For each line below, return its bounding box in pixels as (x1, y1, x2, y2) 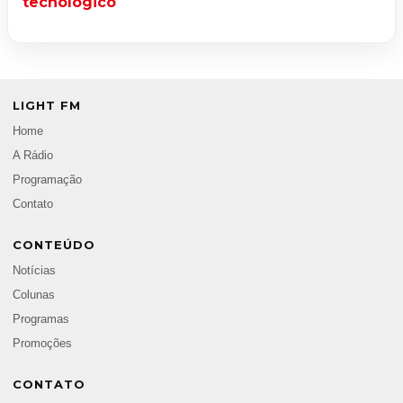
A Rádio (13, 149, 53, 163)
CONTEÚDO (13, 237, 95, 253)
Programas (13, 313, 69, 327)
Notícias (13, 264, 56, 278)
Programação (13, 174, 82, 187)
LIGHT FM (13, 98, 81, 113)
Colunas (13, 289, 55, 302)
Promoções (13, 337, 72, 351)
